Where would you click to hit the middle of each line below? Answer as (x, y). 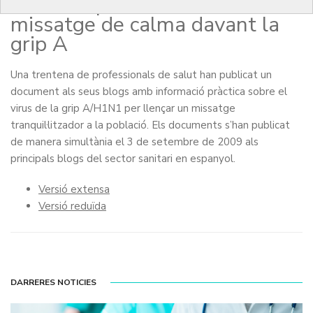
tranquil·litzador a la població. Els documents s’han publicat (150, 125)
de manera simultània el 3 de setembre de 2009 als (134, 142)
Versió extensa (74, 190)
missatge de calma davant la (145, 25)
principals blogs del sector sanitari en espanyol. (123, 159)
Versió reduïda (72, 206)
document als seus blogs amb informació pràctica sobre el (149, 92)
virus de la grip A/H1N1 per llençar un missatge (123, 109)
